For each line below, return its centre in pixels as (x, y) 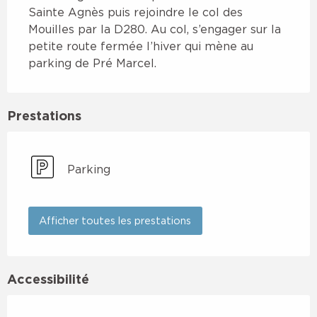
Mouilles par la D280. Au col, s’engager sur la (155, 29)
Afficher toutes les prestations (115, 221)
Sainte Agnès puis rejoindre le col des (136, 12)
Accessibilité (48, 279)
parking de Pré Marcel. (92, 63)
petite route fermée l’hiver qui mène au (141, 46)
